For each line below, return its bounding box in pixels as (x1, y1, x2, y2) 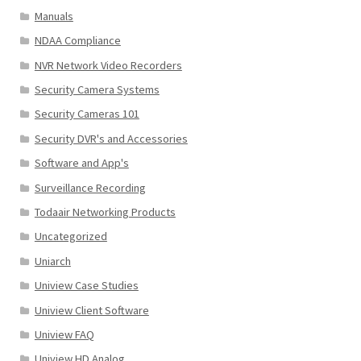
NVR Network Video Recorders (34, 57, 182, 73)
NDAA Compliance (34, 33, 121, 48)
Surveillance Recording (34, 180, 146, 195)
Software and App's (34, 156, 129, 171)
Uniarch (34, 253, 71, 268)
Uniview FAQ (34, 326, 94, 342)
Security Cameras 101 (34, 106, 139, 122)
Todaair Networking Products (34, 204, 176, 219)
